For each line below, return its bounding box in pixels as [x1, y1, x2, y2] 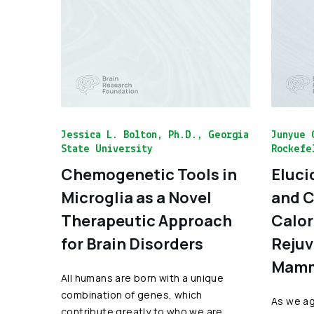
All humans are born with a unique [61, 271, 224, 285]
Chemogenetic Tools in [61, 164, 237, 185]
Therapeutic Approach [61, 210, 232, 231]
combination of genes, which [61, 288, 203, 301]
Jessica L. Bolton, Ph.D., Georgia [61, 130, 249, 141]
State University [61, 144, 153, 155]
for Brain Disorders [61, 233, 203, 254]
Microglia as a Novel [61, 187, 212, 208]
